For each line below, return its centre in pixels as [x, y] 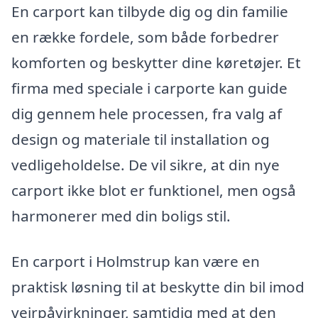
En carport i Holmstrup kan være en [136, 261]
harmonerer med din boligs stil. [121, 215]
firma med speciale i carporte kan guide [149, 88]
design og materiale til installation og [141, 139]
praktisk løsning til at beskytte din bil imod [158, 286]
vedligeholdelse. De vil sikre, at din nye [146, 164]
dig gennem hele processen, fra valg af [147, 113]
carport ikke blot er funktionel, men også [154, 190]
